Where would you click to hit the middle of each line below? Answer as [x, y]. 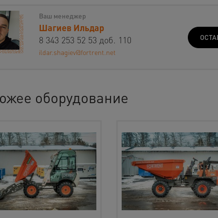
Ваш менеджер [62, 16]
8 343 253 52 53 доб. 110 [85, 40]
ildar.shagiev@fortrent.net [77, 52]
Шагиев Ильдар [71, 27]
